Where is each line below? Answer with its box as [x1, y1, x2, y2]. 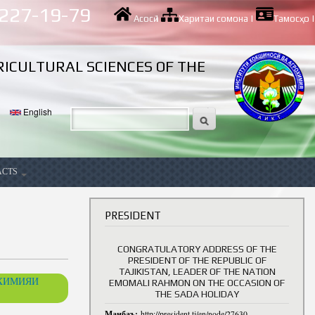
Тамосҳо [274, 13, 309, 24]
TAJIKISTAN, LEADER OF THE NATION [118, 266, 276, 278]
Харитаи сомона [179, 13, 248, 24]
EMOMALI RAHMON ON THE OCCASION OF [109, 277, 285, 289]
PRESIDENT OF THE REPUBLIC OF [127, 255, 266, 266]
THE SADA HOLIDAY [155, 288, 239, 300]
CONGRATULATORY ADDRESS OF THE [117, 243, 277, 255]
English [21, 105, 53, 117]
